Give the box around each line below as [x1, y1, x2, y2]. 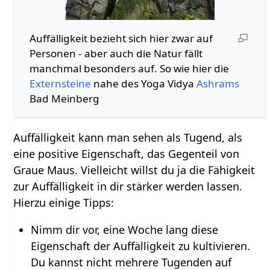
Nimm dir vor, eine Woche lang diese [30, 222, 218, 237]
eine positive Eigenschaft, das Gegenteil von [13, 146, 240, 161]
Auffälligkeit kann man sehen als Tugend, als [13, 130, 243, 145]
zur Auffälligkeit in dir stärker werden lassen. [13, 178, 243, 193]
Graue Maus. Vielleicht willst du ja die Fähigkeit [13, 162, 256, 177]
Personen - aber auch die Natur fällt [29, 46, 202, 61]
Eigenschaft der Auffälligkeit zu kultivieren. [30, 238, 250, 253]
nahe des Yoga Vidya [90, 77, 196, 91]
